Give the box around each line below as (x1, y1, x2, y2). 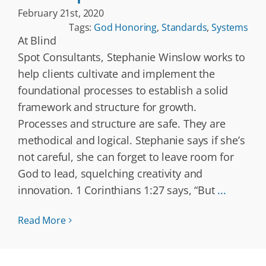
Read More (18, 214, 66, 227)
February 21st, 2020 (18, 7, 104, 20)
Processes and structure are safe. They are (18, 116, 226, 131)
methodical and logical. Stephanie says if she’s (18, 133, 245, 147)
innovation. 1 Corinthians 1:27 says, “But (18, 183, 218, 197)
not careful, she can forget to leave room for (18, 150, 234, 164)
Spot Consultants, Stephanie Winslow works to (18, 50, 246, 64)
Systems (211, 21, 248, 34)
